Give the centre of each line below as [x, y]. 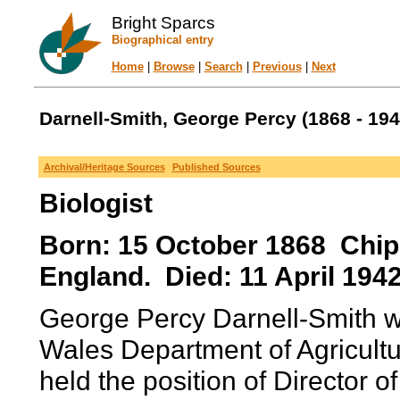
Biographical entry [162, 40]
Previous [277, 67]
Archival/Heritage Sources [104, 167]
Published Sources [216, 167]
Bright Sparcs [163, 23]
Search [223, 67]
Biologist [96, 203]
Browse [174, 67]
